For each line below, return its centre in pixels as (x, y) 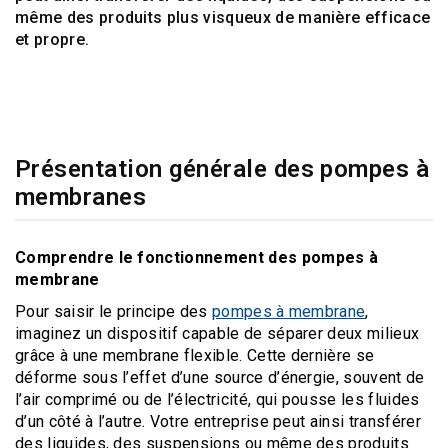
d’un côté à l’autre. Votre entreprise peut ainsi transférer (218, 421)
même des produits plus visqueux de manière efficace (223, 17)
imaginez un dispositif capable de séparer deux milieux (217, 333)
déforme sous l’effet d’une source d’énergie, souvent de (220, 377)
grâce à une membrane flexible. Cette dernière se (195, 355)
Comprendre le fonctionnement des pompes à (197, 257)
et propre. (52, 39)
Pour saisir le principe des (113, 311)
